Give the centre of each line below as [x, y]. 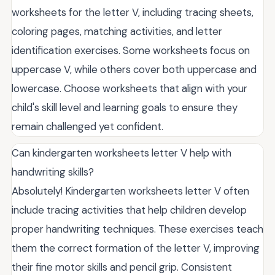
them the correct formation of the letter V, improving [136, 248]
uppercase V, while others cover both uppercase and [134, 69]
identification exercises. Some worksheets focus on [131, 50]
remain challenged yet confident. [87, 126]
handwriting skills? [53, 172]
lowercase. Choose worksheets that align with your [130, 88]
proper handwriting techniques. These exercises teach [137, 229]
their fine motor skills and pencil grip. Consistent [122, 267]
